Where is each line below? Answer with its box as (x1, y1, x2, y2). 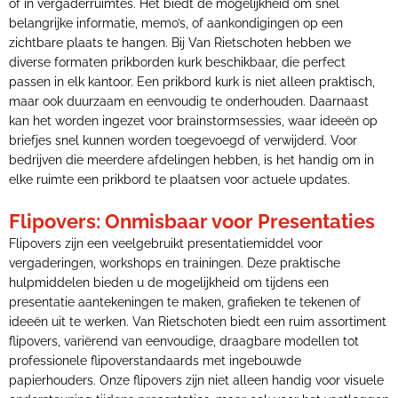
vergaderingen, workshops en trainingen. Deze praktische (9, 256, 340, 270)
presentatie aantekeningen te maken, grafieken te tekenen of (9, 295, 361, 309)
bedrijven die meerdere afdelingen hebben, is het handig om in (9, 153, 374, 167)
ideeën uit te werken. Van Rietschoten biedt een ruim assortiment (9, 314, 386, 329)
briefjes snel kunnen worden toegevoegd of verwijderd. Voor (9, 133, 357, 147)
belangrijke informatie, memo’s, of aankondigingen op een (9, 16, 343, 30)
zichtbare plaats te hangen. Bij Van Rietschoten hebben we (9, 36, 351, 50)
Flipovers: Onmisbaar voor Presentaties (9, 210, 375, 233)
